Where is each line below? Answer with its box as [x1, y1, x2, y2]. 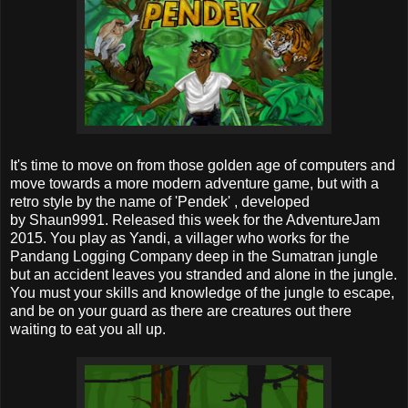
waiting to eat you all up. [10, 321, 166, 338]
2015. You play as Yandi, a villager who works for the [10, 230, 350, 247]
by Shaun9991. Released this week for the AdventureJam [10, 212, 380, 229]
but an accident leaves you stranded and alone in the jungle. [10, 267, 397, 283]
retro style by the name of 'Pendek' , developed [10, 194, 310, 210]
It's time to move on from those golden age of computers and [10, 158, 395, 174]
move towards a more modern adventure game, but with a [10, 176, 379, 192]
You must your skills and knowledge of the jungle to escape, [10, 285, 394, 301]
